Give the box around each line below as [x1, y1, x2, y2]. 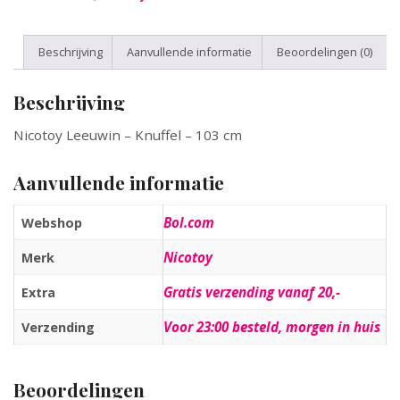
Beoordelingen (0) [276, 44, 372, 61]
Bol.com [163, 213, 214, 232]
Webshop [21, 214, 82, 232]
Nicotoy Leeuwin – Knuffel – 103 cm [13, 126, 242, 145]
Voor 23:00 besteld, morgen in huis [163, 318, 380, 337]
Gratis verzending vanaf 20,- [163, 283, 340, 302]
